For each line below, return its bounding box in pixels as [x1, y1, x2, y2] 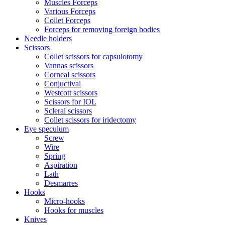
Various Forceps [44, 7, 95, 16]
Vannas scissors [44, 61, 93, 70]
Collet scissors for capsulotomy [44, 52, 143, 61]
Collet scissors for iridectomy [44, 115, 136, 124]
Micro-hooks [44, 196, 85, 205]
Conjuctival [44, 79, 81, 88]
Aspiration [44, 160, 77, 169]
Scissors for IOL [44, 97, 96, 106]
